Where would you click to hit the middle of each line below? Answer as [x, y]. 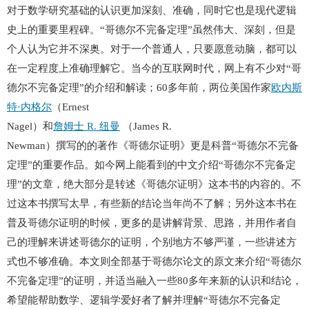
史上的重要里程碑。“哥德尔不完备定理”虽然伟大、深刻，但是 [151, 30]
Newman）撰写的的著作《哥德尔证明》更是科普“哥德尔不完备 [153, 146]
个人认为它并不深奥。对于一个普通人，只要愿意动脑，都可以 [152, 49]
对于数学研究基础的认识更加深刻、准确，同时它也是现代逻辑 [152, 10]
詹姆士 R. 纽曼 [87, 126]
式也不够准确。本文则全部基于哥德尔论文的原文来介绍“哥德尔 [154, 261]
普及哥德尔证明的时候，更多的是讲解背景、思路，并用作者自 [152, 223]
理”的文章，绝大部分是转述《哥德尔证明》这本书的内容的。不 [154, 184]
